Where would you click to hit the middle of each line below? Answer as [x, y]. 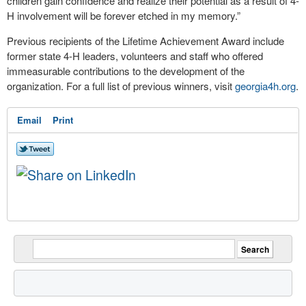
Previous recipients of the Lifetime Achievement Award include [145, 41]
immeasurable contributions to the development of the [126, 71]
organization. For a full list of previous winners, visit [121, 86]
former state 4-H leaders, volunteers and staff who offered [135, 56]
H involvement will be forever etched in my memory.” [124, 15]
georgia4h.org [265, 86]
